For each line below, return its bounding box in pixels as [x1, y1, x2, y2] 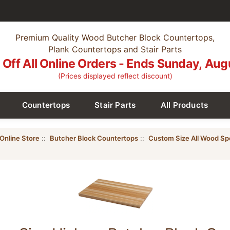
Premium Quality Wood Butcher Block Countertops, [15, 32, 215, 43]
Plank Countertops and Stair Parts [48, 44, 182, 55]
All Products [160, 100, 208, 110]
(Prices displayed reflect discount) [57, 72, 172, 81]
